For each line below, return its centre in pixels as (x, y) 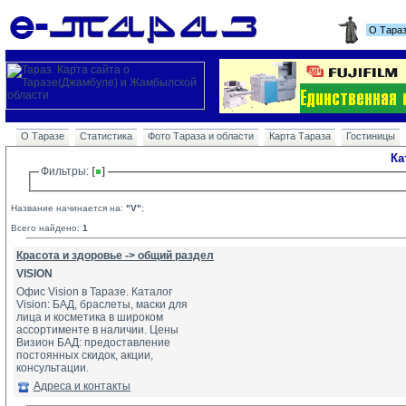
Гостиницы (371, 136)
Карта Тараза (300, 136)
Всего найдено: (47, 228)
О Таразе (43, 136)
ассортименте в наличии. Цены (97, 330)
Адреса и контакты (82, 387)
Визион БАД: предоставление (93, 343)
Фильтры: (66, 172)
